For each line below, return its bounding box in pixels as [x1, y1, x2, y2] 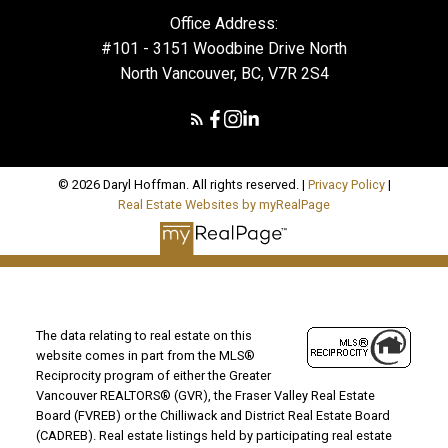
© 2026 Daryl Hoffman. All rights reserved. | [57, 177, 308, 193]
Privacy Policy [307, 177, 385, 193]
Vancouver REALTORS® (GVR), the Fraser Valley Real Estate [35, 387, 375, 403]
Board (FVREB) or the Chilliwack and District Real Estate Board [35, 407, 390, 423]
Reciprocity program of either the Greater [35, 367, 271, 383]
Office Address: [170, 14, 278, 34]
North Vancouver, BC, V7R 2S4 [119, 64, 329, 84]
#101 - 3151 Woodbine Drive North [101, 39, 347, 59]
